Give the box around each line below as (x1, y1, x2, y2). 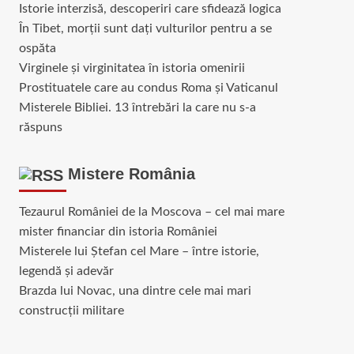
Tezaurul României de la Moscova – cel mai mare (18, 205, 284, 218)
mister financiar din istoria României (18, 224, 217, 238)
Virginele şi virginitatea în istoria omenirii (18, 62, 245, 74)
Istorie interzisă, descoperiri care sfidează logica (18, 2, 281, 15)
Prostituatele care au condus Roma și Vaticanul (18, 81, 278, 94)
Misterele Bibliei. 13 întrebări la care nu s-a (18, 101, 256, 114)
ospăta (18, 42, 56, 55)
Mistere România (67, 165, 195, 183)
